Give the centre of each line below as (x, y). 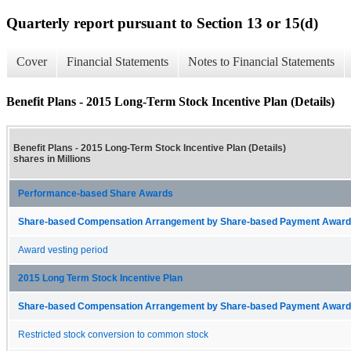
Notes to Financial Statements (261, 62)
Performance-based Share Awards (96, 193)
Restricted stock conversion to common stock (113, 334)
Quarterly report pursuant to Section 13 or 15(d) (162, 23)
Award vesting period (63, 250)
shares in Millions (52, 159)
